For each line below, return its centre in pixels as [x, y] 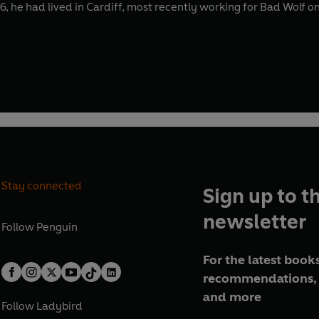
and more [232, 297]
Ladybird [60, 305]
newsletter [254, 222]
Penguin [57, 227]
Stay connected [42, 185]
